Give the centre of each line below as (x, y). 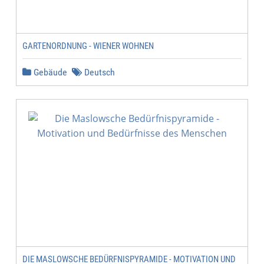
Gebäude (49, 72)
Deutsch (98, 72)
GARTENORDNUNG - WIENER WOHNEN (88, 46)
